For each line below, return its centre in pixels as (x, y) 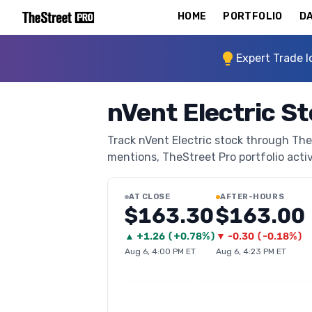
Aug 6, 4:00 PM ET (160, 251)
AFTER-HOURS (252, 197)
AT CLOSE (150, 197)
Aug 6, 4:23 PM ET (251, 251)
